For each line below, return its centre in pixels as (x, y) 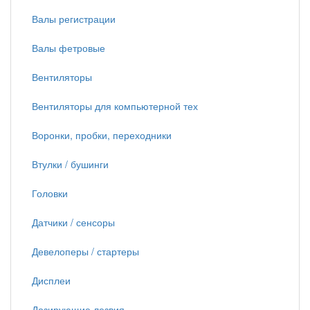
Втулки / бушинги (70, 164)
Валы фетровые (69, 48)
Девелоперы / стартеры (85, 252)
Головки (50, 193)
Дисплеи (51, 281)
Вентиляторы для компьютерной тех (115, 106)
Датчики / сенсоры (73, 222)
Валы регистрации (74, 19)
